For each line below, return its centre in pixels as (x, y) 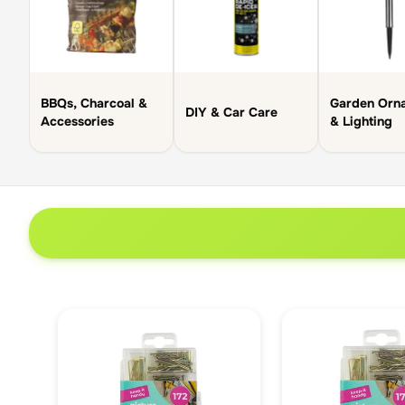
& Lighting (361, 122)
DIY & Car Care (231, 113)
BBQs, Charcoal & (94, 104)
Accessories (77, 122)
